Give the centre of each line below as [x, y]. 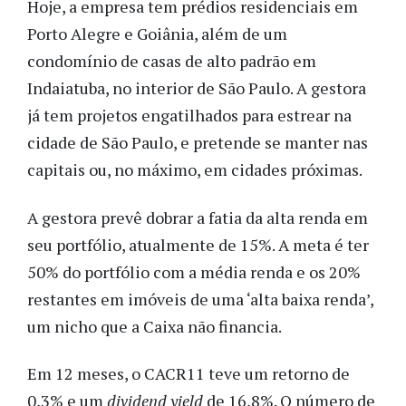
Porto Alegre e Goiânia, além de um [157, 34]
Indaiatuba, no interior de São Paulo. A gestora [197, 88]
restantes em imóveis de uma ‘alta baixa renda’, [200, 299]
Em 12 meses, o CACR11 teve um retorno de [188, 374]
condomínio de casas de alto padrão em [172, 61]
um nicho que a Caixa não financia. [155, 326]
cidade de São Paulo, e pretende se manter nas [198, 143]
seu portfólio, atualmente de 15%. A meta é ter [198, 244]
